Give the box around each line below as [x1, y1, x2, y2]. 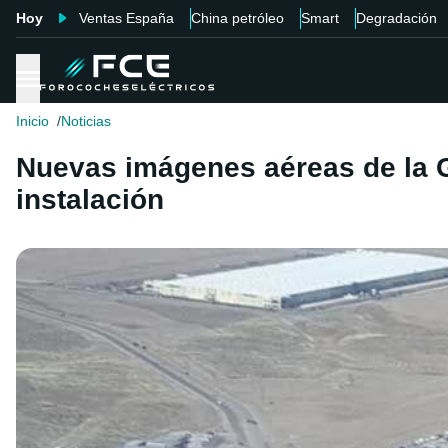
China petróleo [191, 10, 284, 26]
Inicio [16, 113, 49, 130]
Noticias [61, 113, 111, 130]
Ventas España [79, 10, 174, 26]
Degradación [356, 10, 437, 26]
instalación [16, 184, 164, 216]
